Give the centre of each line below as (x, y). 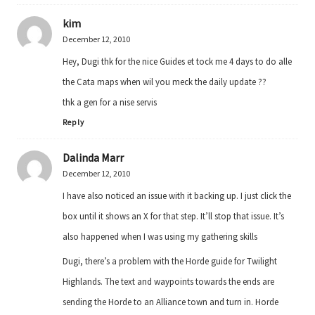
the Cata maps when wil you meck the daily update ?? (165, 82)
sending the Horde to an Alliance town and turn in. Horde (171, 301)
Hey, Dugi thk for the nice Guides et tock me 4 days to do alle (177, 62)
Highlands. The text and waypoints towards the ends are (168, 281)
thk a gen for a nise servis (110, 102)
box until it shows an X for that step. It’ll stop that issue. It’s (173, 216)
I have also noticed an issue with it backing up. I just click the (177, 195)
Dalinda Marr (93, 157)
